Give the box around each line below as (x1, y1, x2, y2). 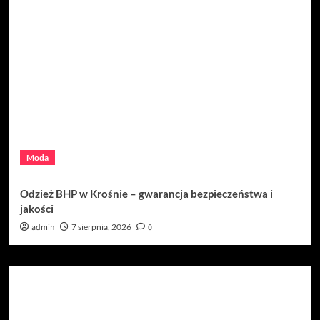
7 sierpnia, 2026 (71, 221, 131, 232)
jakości (19, 201, 54, 215)
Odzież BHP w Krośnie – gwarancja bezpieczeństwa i (19, 186, 273, 200)
